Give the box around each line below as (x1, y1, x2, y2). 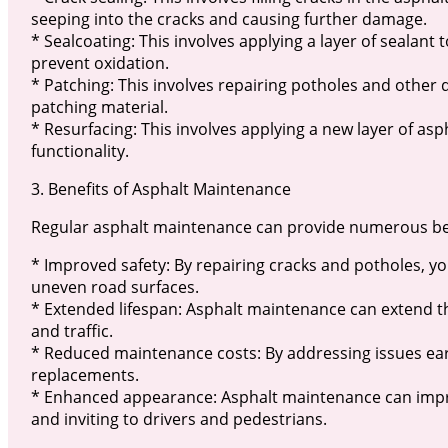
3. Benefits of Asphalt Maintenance (30, 178, 291, 201)
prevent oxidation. (30, 52, 169, 75)
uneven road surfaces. (30, 276, 199, 299)
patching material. (30, 96, 168, 119)
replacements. (30, 364, 139, 387)
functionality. (30, 140, 129, 163)
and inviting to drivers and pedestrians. (30, 408, 327, 431)
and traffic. (30, 320, 113, 343)
